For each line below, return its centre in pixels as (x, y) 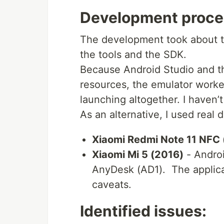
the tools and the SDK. (133, 55)
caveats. (112, 185)
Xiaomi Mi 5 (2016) (138, 155)
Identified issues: (143, 211)
